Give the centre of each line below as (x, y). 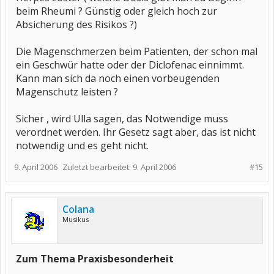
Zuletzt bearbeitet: (98, 167)
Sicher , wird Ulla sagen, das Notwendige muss (122, 119)
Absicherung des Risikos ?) (76, 24)
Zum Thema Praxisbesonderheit (95, 259)
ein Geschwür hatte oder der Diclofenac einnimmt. (130, 65)
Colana (78, 209)
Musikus (76, 219)
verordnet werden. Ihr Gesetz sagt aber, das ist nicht (136, 132)
